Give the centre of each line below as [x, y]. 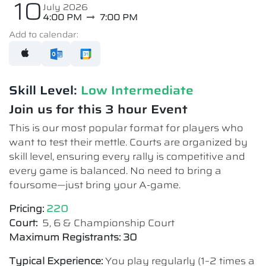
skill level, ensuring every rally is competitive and [127, 156]
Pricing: [26, 208]
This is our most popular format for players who [126, 128]
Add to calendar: [44, 34]
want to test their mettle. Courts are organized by [128, 142]
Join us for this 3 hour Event [98, 109]
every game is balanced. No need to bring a [115, 170]
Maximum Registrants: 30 [73, 237]
